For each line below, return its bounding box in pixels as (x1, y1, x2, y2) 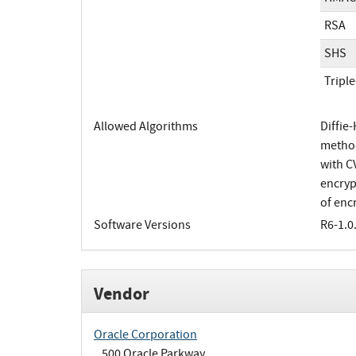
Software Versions (94, 217, 191, 234)
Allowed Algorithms (94, 118, 198, 135)
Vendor (94, 281, 149, 306)
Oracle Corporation (94, 326, 197, 342)
